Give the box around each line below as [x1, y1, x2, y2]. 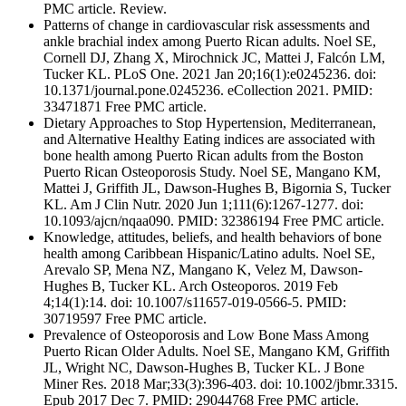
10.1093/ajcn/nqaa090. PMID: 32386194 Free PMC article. [43, 212, 384, 228]
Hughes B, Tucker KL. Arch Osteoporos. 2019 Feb [43, 277, 338, 294]
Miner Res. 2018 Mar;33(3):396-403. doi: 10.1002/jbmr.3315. [43, 375, 398, 391]
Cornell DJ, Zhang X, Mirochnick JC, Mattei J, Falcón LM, [43, 49, 385, 65]
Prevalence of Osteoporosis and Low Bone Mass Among [43, 326, 369, 343]
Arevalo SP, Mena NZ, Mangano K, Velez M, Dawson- [43, 261, 362, 277]
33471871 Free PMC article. [43, 98, 207, 114]
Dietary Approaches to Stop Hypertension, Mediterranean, [43, 114, 376, 130]
